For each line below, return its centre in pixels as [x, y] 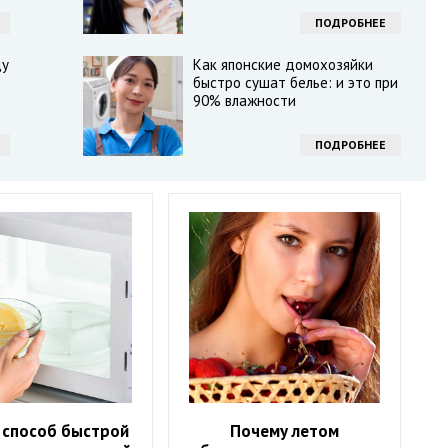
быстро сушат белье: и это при [295, 82]
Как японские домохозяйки [282, 64]
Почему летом [285, 431]
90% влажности [244, 100]
